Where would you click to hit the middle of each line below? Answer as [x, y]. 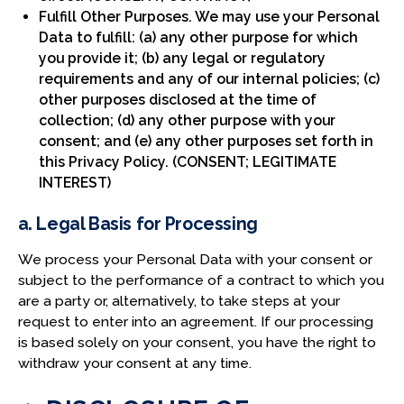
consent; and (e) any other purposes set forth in [207, 141]
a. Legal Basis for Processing [138, 225]
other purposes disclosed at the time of [178, 99]
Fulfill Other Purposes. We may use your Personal [210, 16]
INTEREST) [75, 182]
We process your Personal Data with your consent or [195, 259]
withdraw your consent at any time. [134, 363]
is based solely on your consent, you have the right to [197, 342]
